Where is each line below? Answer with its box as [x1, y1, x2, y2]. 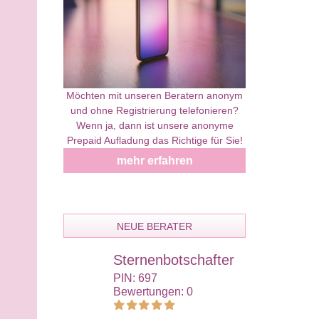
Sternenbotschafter [113, 251, 234, 268]
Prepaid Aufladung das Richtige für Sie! [66, 134, 243, 146]
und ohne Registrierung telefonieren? [70, 104, 239, 116]
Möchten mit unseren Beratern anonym [66, 89, 243, 101]
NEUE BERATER [117, 220, 192, 232]
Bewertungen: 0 [113, 285, 193, 298]
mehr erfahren [116, 154, 193, 167]
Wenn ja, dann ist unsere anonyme [75, 119, 234, 131]
